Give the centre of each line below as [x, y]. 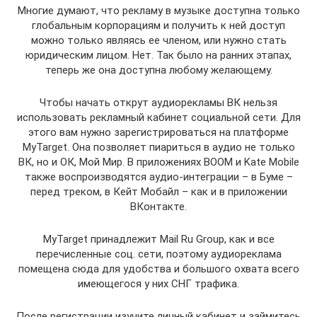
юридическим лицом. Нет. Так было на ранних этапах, [158, 55]
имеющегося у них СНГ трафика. [158, 284]
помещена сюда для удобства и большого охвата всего [158, 269]
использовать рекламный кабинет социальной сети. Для [158, 117]
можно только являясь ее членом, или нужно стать [158, 40]
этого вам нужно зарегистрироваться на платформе [158, 132]
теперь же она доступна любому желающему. [158, 70]
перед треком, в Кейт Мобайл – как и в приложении [158, 192]
